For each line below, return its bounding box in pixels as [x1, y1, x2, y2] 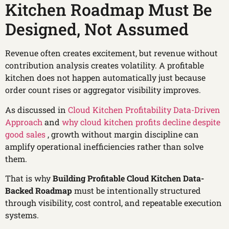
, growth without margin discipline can [48, 128, 199, 140]
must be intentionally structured [72, 185, 201, 196]
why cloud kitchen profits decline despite [62, 116, 220, 127]
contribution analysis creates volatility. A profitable [5, 60, 204, 71]
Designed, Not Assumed [5, 18, 189, 40]
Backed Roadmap [5, 185, 72, 196]
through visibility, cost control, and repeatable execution [5, 197, 222, 208]
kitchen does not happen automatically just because [5, 72, 205, 83]
